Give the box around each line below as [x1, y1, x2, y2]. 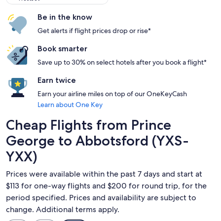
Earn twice [37, 75, 76, 85]
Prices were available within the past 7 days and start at [6, 169, 202, 179]
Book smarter [37, 44, 87, 53]
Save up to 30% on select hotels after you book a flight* [37, 58, 207, 67]
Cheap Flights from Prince [6, 116, 171, 133]
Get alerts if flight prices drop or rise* [37, 26, 151, 35]
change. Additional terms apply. [6, 204, 119, 215]
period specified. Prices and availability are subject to [6, 192, 196, 203]
